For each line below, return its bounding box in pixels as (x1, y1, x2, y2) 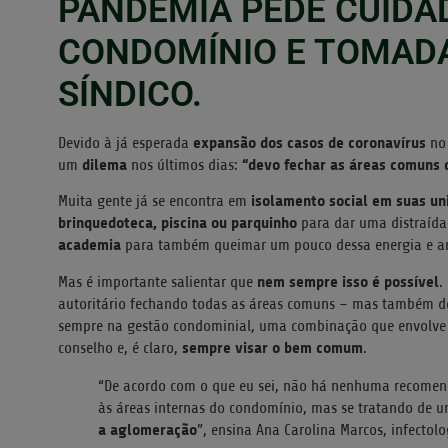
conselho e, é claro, (58, 338, 182, 357)
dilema (82, 154, 131, 174)
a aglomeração (98, 419, 197, 439)
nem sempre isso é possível (257, 271, 439, 291)
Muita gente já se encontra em (58, 192, 251, 211)
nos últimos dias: (131, 155, 242, 174)
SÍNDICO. (58, 73, 202, 115)
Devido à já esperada (58, 133, 193, 152)
